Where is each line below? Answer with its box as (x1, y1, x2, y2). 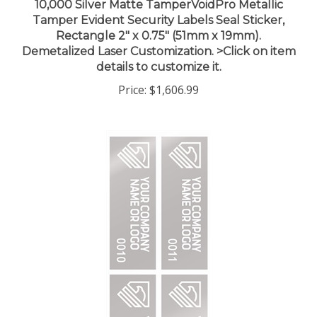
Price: (118, 68, 146, 84)
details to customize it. (96, 46, 221, 60)
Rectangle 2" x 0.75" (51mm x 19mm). (56, 15, 261, 29)
